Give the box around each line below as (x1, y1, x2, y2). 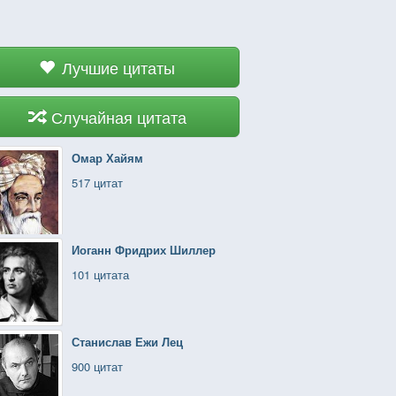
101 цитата (72, 266, 129, 283)
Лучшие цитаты (62, 56, 175, 79)
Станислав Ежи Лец (72, 333, 183, 350)
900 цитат (72, 358, 123, 375)
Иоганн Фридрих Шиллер (72, 241, 216, 258)
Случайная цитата (50, 105, 187, 128)
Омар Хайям (72, 149, 143, 166)
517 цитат (72, 174, 123, 191)
